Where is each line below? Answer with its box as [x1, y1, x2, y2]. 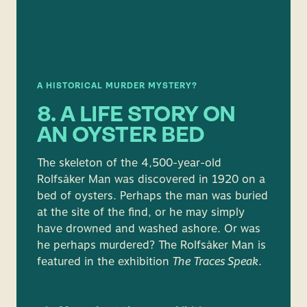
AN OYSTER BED [37, 125, 205, 147]
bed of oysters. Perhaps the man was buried [37, 189, 268, 202]
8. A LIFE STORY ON [37, 105, 236, 127]
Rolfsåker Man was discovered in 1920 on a [37, 173, 265, 186]
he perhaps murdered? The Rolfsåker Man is [37, 238, 266, 251]
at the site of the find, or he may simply [37, 206, 245, 219]
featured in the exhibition [37, 255, 169, 268]
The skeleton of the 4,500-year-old [37, 156, 221, 169]
